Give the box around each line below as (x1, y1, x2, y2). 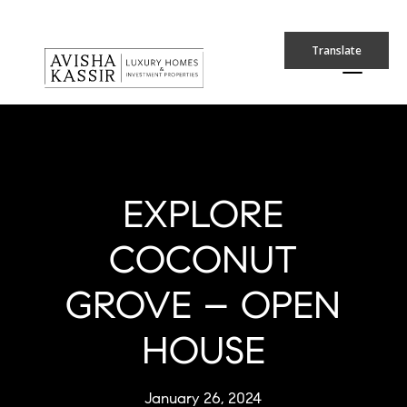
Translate (312, 43, 362, 58)
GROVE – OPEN (65, 290, 342, 328)
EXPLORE (123, 199, 284, 237)
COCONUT (109, 244, 298, 283)
